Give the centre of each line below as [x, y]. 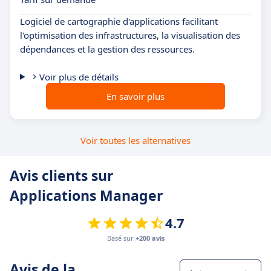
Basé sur [121, 238]
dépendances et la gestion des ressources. [107, 49]
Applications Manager [86, 195]
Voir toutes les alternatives [135, 140]
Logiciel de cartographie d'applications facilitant [119, 21]
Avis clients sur [61, 175]
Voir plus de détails [79, 77]
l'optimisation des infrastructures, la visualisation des [130, 35]
